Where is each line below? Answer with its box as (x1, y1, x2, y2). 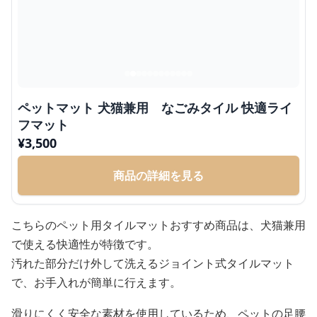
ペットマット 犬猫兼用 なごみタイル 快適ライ (18, 98, 292, 116)
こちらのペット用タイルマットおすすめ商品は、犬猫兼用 (11, 217, 306, 233)
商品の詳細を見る (113, 167, 204, 183)
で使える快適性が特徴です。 (11, 236, 158, 252)
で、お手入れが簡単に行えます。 (11, 274, 181, 290)
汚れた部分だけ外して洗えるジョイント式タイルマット (11, 255, 294, 271)
